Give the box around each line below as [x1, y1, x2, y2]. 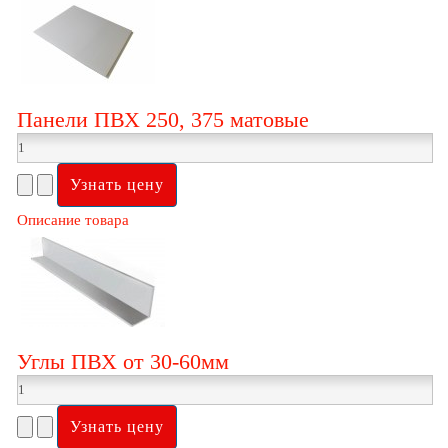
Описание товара [17, 211, 130, 228]
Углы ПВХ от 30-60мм [17, 348, 230, 374]
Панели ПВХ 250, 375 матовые [17, 106, 310, 132]
